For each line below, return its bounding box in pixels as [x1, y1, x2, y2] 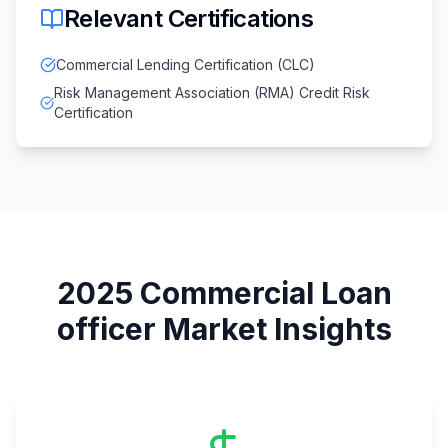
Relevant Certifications [64, 4, 314, 34]
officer [56, 311, 156, 348]
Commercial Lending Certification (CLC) [56, 56, 315, 74]
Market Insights [155, 311, 392, 348]
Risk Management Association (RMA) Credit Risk [54, 84, 371, 102]
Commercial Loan [139, 275, 392, 312]
